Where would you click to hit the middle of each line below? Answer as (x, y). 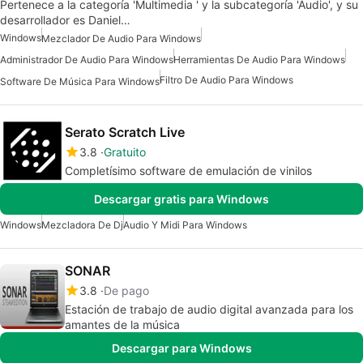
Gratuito (125, 152)
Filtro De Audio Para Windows (226, 80)
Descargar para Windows (181, 348)
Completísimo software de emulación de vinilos (188, 170)
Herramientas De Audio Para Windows (259, 60)
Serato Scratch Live (125, 132)
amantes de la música (122, 324)
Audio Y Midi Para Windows (185, 224)
